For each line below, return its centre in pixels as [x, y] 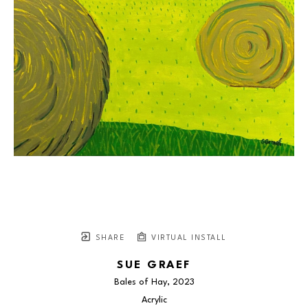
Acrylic [154, 300]
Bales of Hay [140, 283]
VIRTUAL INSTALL [187, 239]
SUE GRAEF [154, 266]
